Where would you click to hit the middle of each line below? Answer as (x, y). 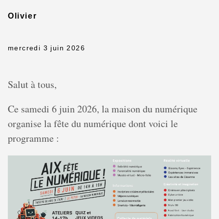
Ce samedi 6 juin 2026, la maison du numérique (103, 109)
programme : (33, 138)
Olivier (22, 16)
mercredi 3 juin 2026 (46, 48)
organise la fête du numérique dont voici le (93, 123)
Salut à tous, (32, 84)
